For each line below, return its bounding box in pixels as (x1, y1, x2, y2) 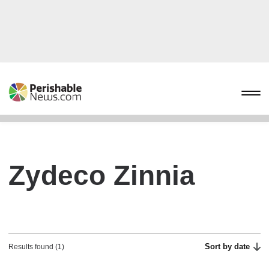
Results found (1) (8, 243, 64, 251)
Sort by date (205, 242, 250, 251)
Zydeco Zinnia (8, 160, 195, 191)
